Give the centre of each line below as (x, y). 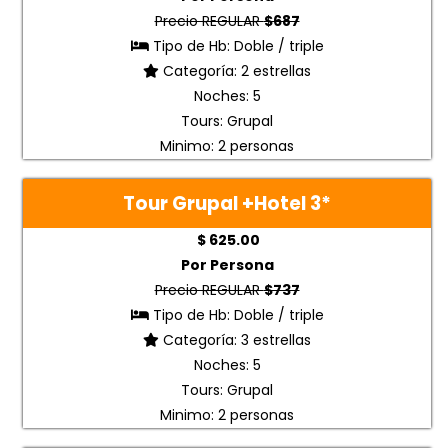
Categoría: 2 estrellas (235, 71)
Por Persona (227, 265)
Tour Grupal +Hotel (216, 204)
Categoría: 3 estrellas (235, 340)
